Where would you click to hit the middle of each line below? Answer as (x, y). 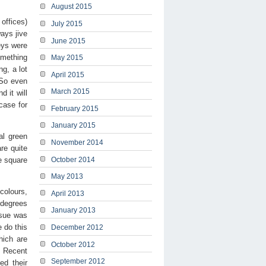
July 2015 (67, 23)
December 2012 (77, 228)
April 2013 (68, 193)
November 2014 (77, 143)
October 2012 (73, 244)
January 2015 (73, 126)
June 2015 (68, 41)
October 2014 (73, 159)
